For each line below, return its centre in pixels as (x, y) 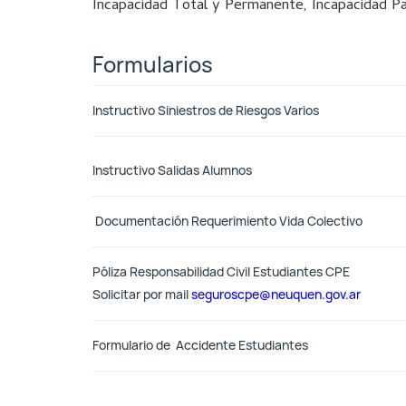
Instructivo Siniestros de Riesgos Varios (206, 111)
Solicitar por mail (142, 295)
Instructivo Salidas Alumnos (172, 170)
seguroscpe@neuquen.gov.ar (276, 295)
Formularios (153, 65)
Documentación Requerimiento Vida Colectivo (229, 221)
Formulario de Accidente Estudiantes (200, 345)
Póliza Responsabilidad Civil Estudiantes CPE (221, 272)
